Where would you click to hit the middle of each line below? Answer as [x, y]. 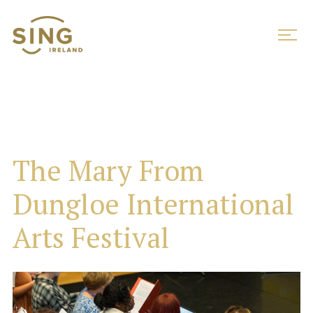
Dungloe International [153, 203]
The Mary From [108, 170]
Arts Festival [91, 237]
